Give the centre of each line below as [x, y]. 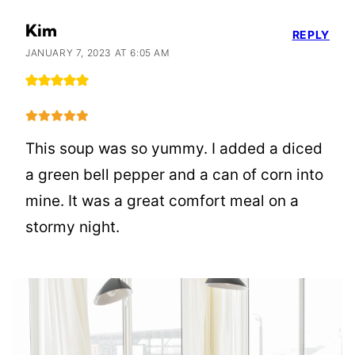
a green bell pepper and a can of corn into [174, 174]
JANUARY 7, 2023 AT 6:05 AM [98, 52]
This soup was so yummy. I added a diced [174, 148]
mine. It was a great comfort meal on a [162, 200]
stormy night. [73, 227]
